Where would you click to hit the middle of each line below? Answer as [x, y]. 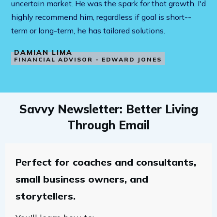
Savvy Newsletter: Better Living [108, 109]
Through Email [108, 125]
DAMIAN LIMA [43, 52]
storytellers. [46, 196]
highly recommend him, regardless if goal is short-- [101, 17]
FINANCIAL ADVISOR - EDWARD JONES [88, 59]
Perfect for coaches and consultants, [106, 162]
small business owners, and [82, 179]
